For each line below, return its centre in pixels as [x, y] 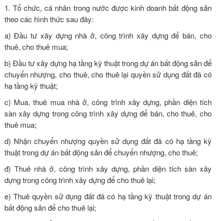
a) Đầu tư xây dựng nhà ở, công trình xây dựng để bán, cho [108, 35]
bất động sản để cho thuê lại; [50, 207]
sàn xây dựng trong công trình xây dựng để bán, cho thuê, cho [108, 113]
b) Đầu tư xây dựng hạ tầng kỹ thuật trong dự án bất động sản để [108, 63]
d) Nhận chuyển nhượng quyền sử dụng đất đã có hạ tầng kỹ [108, 141]
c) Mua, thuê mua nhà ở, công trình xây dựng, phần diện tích [108, 102]
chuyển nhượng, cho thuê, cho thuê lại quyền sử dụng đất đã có [108, 74]
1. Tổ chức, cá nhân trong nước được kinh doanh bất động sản [108, 7]
